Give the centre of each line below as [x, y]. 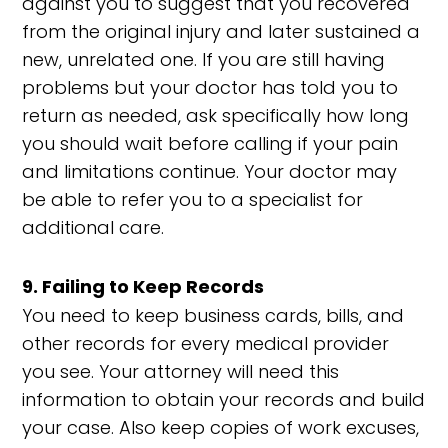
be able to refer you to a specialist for [193, 199]
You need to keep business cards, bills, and [213, 315]
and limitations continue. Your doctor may [210, 171]
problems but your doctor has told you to [210, 87]
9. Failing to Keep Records [143, 286]
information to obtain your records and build [224, 399]
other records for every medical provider [206, 343]
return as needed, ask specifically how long [216, 115]
